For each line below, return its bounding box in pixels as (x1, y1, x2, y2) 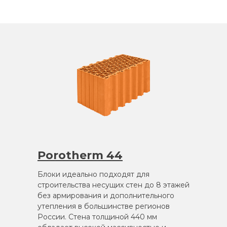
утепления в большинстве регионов (37, 201, 170, 211)
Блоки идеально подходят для (37, 169, 149, 179)
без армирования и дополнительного (37, 191, 174, 200)
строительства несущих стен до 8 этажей (37, 180, 190, 190)
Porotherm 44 (37, 148, 123, 162)
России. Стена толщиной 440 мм (37, 212, 157, 221)
